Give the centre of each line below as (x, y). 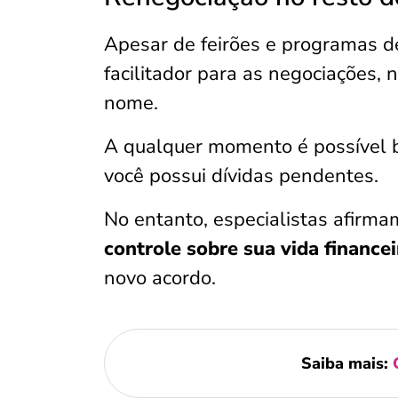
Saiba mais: (346, 363)
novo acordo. (160, 278)
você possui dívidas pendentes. (241, 176)
